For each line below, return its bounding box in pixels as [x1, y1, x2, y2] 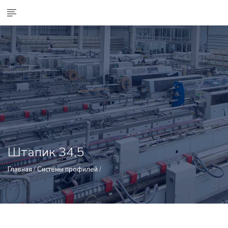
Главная [8, 164, 32, 174]
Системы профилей [37, 164, 98, 174]
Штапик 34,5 [8, 143, 84, 161]
